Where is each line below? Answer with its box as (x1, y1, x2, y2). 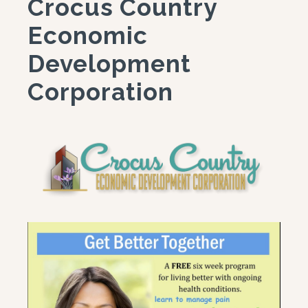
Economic (27, 21, 148, 49)
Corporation (27, 77, 173, 106)
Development (27, 49, 191, 78)
